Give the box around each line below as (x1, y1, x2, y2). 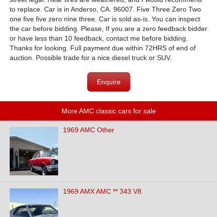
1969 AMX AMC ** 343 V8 (63, 187, 141, 195)
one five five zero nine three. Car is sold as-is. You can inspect (10, 15, 200, 23)
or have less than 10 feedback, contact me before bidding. (10, 34, 188, 42)
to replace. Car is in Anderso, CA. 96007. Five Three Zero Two (10, 5, 201, 13)
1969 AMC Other (63, 126, 114, 134)
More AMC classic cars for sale (61, 107, 156, 115)
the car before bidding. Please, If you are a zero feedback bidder (10, 25, 207, 32)
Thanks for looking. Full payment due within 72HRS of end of (10, 44, 196, 52)
